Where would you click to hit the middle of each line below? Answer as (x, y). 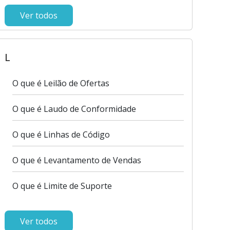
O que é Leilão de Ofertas (61, 83)
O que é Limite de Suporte (62, 186)
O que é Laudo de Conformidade (74, 109)
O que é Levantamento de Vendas (76, 160)
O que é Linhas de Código (61, 135)
